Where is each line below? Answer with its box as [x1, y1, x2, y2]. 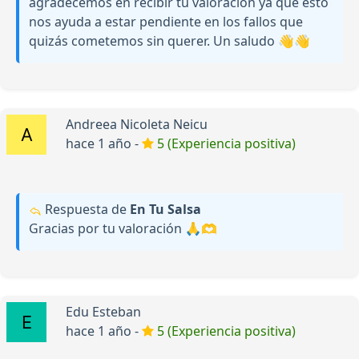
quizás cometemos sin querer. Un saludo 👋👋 [29, 32, 310, 50]
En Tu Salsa [130, 200, 201, 219]
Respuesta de [42, 200, 130, 219]
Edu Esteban [66, 303, 141, 321]
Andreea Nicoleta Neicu [66, 115, 208, 134]
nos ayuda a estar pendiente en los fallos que [29, 13, 303, 31]
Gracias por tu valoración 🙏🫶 [29, 220, 217, 238]
